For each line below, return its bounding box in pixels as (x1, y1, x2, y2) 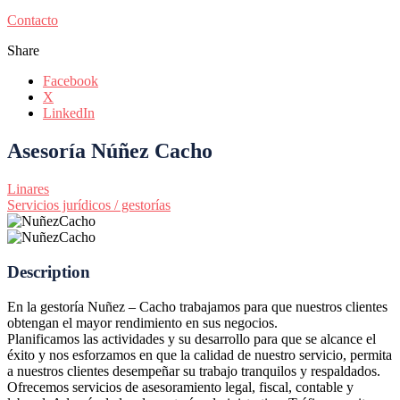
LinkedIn (43, 105, 95, 121)
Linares (7, 181, 49, 197)
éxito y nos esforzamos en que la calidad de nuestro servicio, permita (7, 346, 392, 362)
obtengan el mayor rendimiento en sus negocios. (7, 314, 278, 330)
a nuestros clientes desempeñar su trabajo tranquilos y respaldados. (7, 362, 380, 379)
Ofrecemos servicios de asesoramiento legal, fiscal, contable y (7, 379, 354, 395)
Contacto (7, 12, 58, 29)
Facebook (43, 73, 98, 89)
